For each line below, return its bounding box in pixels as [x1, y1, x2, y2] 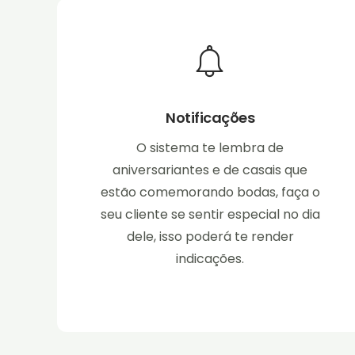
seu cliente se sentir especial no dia [100, 205, 320, 224]
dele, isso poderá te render [126, 227, 294, 246]
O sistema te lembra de [136, 139, 284, 158]
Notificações [166, 108, 255, 128]
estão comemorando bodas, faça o [100, 183, 320, 202]
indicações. [176, 250, 245, 269]
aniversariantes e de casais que [113, 161, 308, 180]
